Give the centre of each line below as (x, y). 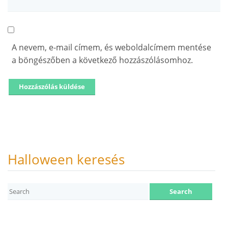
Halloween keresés (66, 160)
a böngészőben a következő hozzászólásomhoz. (102, 60)
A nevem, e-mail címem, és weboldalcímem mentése (111, 47)
